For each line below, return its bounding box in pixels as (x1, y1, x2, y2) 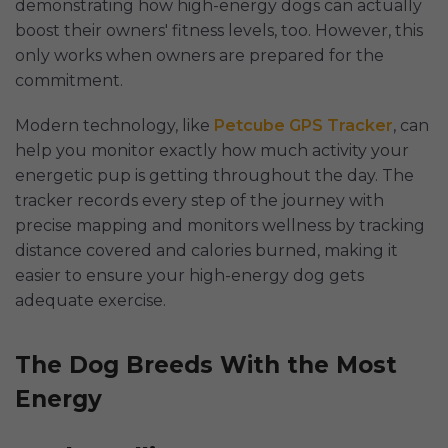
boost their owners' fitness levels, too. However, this (15, 21, 423, 41)
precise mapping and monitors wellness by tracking (15, 216, 425, 236)
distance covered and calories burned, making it (15, 241, 398, 261)
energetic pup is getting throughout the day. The (15, 166, 414, 186)
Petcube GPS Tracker (214, 116, 393, 136)
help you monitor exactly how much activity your (15, 141, 409, 161)
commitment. (15, 71, 123, 91)
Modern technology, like (15, 116, 214, 136)
